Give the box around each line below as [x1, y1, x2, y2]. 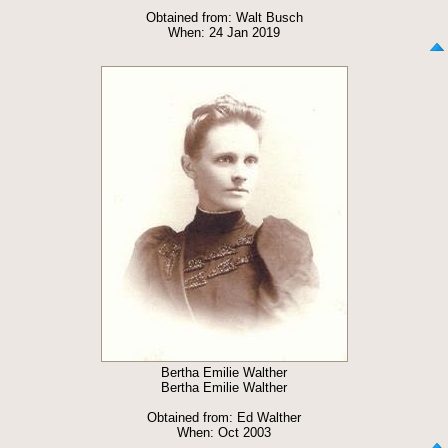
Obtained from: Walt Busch [145, 10, 303, 26]
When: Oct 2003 [177, 424, 271, 440]
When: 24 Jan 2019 [168, 25, 280, 41]
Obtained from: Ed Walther [147, 409, 301, 425]
